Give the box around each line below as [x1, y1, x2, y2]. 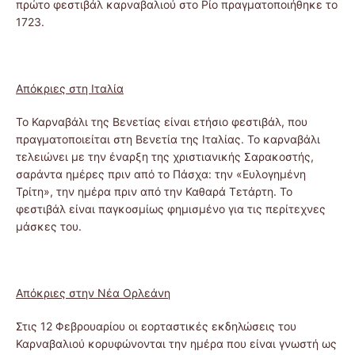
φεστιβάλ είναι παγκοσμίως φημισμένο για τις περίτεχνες [16, 201, 326, 216]
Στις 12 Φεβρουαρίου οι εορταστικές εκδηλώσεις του [16, 319, 296, 333]
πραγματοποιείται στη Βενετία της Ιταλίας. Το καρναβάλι [16, 132, 320, 146]
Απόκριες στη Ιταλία [16, 81, 124, 95]
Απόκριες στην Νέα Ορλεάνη [16, 285, 170, 300]
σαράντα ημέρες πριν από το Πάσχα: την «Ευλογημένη [16, 166, 306, 181]
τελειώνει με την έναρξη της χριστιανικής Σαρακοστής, [16, 149, 314, 163]
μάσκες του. [16, 219, 82, 233]
